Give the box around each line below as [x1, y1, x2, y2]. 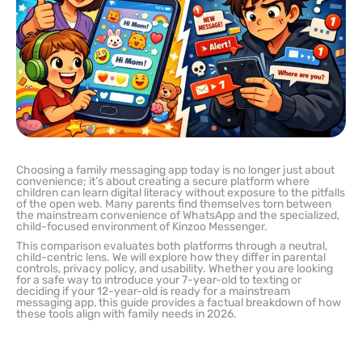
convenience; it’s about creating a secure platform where [16, 174, 309, 188]
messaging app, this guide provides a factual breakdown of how [16, 295, 341, 309]
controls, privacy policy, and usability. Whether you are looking [16, 261, 333, 276]
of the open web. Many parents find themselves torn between [16, 196, 331, 211]
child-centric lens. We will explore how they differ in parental [16, 250, 326, 264]
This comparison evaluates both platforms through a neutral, [16, 238, 327, 253]
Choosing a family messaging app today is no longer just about [16, 162, 335, 177]
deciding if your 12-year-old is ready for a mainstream [16, 284, 290, 298]
